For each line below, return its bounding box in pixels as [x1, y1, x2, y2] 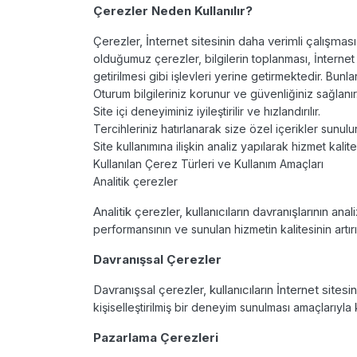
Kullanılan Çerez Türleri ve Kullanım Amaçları [93, 156, 327, 171]
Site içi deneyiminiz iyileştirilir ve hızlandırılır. [93, 104, 324, 118]
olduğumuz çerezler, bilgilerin [93, 51, 252, 65]
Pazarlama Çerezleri [93, 329, 222, 345]
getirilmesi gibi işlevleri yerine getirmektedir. [93, 69, 326, 83]
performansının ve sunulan [93, 222, 234, 236]
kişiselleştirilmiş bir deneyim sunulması [93, 300, 293, 314]
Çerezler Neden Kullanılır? [93, 2, 253, 18]
